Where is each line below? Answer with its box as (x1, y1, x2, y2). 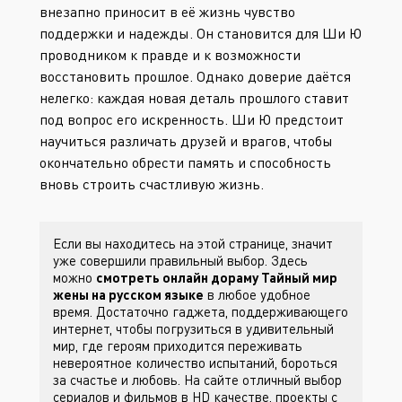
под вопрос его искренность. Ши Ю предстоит (39, 110, 344, 128)
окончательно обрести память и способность (39, 153, 331, 171)
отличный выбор (242, 371, 342, 388)
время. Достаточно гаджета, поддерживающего (53, 303, 348, 319)
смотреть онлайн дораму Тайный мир (96, 269, 337, 285)
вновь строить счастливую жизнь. (39, 175, 264, 193)
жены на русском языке (53, 286, 204, 302)
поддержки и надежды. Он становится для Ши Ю (39, 24, 362, 42)
